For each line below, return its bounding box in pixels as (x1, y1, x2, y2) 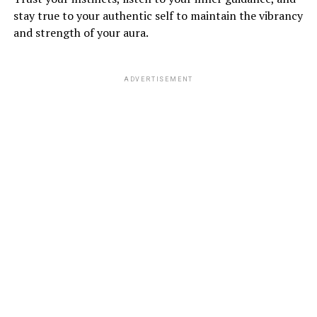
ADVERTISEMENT (123, 75, 194, 83)
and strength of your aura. (13, 24, 149, 40)
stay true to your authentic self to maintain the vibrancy (13, 7, 303, 23)
